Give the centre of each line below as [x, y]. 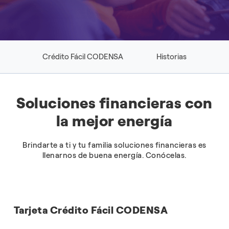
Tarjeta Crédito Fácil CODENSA [91, 210]
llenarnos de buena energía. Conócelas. [114, 155]
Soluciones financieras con [114, 103]
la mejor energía [114, 121]
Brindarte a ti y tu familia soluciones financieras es [114, 145]
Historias [171, 57]
